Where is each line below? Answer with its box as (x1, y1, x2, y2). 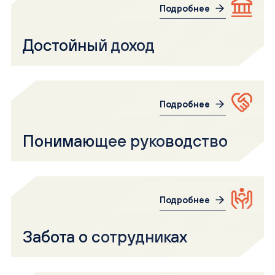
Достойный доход (23, 35, 155, 55)
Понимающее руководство (23, 131, 228, 150)
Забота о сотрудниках (23, 227, 188, 247)
